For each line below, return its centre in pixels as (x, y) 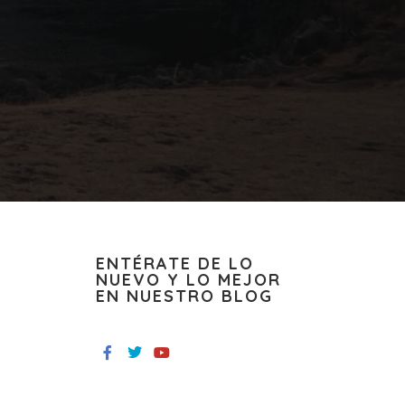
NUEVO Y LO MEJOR (188, 280)
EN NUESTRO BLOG (184, 296)
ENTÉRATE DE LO (175, 264)
